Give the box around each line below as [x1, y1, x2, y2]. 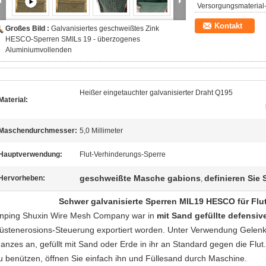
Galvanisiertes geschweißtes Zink [51, 24, 159, 33]
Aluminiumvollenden [5, 46, 72, 54]
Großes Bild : [5, 24, 51, 33]
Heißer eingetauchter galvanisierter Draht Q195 [80, 88, 233, 97]
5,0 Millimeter [80, 126, 123, 135]
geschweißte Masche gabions [80, 173, 201, 183]
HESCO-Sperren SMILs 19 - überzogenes [5, 35, 140, 43]
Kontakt [214, 21, 242, 30]
